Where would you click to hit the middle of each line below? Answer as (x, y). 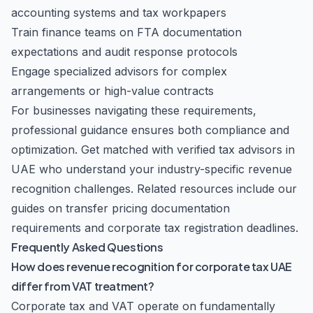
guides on (38, 208)
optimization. (46, 150)
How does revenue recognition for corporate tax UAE (152, 267)
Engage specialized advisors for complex (119, 71)
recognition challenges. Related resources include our (154, 189)
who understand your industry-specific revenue (164, 169)
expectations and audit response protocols (124, 52)
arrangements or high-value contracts (112, 91)
